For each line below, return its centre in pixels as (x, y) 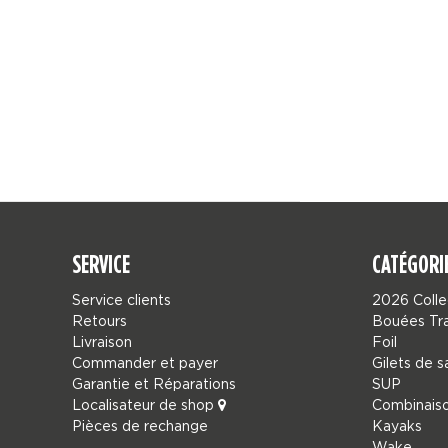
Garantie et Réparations (154, 383)
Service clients (121, 299)
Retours (99, 320)
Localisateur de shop (145, 404)
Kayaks (397, 425)
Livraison (102, 341)
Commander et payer (145, 362)
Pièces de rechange (140, 425)
